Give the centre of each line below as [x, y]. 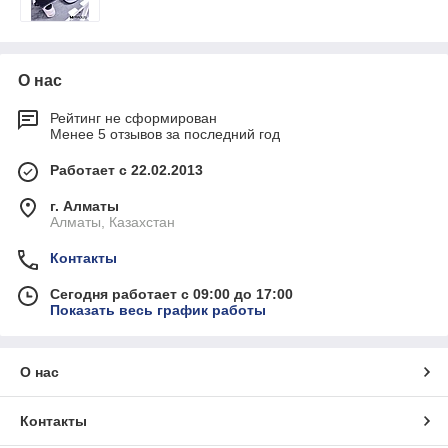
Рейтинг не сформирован [133, 118]
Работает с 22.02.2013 [126, 170]
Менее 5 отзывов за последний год [165, 134]
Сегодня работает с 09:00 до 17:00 [171, 294]
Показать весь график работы [158, 310]
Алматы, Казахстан [112, 222]
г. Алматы [84, 206]
